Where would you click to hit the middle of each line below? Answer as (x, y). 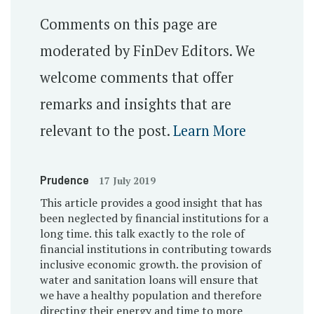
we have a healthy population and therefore (150, 295)
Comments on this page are (128, 24)
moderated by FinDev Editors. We (147, 50)
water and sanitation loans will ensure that (149, 279)
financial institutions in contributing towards (155, 248)
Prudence (66, 179)
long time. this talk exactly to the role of (142, 233)
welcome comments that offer (136, 77)
